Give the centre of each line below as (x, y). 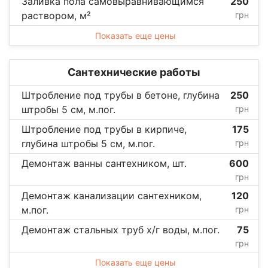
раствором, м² (56, 15)
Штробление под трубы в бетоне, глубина (121, 95)
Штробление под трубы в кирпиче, (104, 129)
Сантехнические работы (134, 72)
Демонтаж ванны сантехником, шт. (104, 163)
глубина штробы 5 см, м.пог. (88, 143)
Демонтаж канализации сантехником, (112, 195)
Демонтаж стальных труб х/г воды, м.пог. (121, 229)
